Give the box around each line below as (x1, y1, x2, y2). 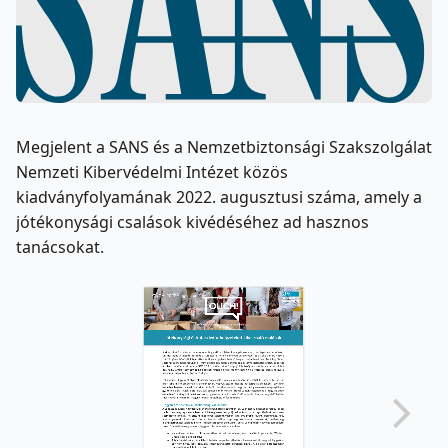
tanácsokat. (16, 235, 104, 258)
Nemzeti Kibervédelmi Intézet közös (16, 160, 288, 183)
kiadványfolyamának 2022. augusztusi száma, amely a (16, 185, 422, 208)
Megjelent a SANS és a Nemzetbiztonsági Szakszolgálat (16, 135, 432, 158)
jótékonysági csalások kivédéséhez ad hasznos (16, 210, 369, 233)
